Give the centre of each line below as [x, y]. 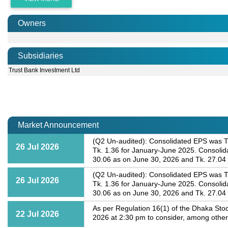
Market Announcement [58, 125]
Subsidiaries [40, 56]
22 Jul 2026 [37, 214]
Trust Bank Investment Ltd [45, 70]
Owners [32, 23]
